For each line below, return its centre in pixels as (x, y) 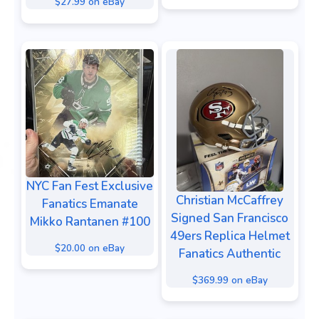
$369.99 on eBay (230, 280)
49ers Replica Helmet (230, 236)
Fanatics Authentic (230, 253)
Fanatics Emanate (90, 204)
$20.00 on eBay (90, 248)
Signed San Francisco (230, 218)
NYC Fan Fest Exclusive (90, 186)
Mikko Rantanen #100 (90, 221)
